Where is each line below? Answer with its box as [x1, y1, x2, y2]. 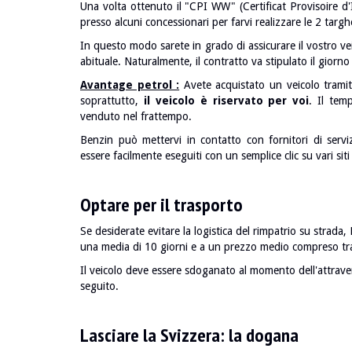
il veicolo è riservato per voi [143, 94, 310, 107]
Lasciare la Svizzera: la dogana [80, 323, 299, 347]
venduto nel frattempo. [80, 110, 192, 123]
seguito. [80, 280, 119, 292]
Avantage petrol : [80, 79, 180, 91]
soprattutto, [80, 94, 144, 107]
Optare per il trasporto [80, 192, 243, 217]
